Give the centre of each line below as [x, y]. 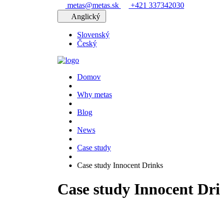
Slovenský [93, 35]
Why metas [95, 95]
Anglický [87, 16]
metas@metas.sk [93, 5]
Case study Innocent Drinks [120, 165]
